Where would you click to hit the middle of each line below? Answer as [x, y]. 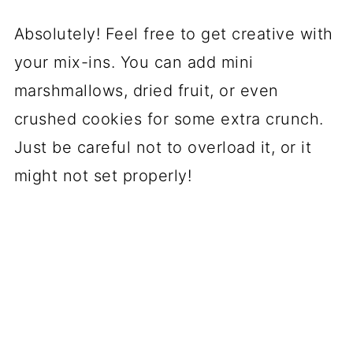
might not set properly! [103, 176]
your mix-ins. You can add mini [134, 62]
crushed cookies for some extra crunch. [169, 119]
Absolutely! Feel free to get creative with [173, 34]
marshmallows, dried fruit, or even [146, 91]
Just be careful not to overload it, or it [163, 147]
